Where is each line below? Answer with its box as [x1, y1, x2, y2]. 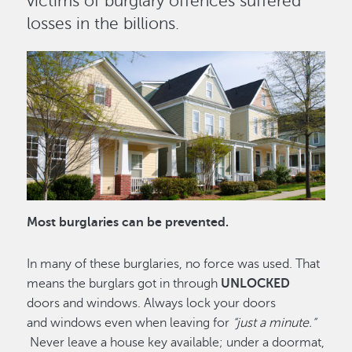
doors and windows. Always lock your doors [27, 295, 277, 310]
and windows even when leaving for [27, 315, 233, 330]
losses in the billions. [27, 14, 180, 33]
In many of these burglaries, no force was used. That [27, 256, 321, 271]
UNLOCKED [221, 276, 291, 291]
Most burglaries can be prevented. [27, 214, 229, 229]
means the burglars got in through [27, 276, 222, 291]
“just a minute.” [233, 315, 317, 330]
